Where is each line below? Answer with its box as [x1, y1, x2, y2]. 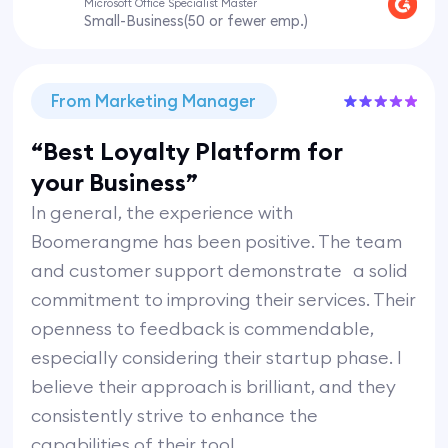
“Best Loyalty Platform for [31, 135, 343, 166]
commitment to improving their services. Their [31, 287, 417, 311]
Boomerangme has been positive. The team [31, 229, 403, 253]
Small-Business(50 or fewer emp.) [84, 11, 309, 31]
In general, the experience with [31, 200, 294, 224]
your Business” [31, 166, 199, 197]
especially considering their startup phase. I [31, 345, 403, 369]
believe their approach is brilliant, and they [31, 374, 397, 398]
